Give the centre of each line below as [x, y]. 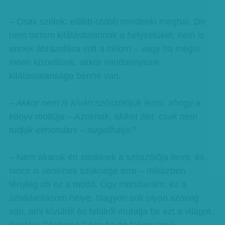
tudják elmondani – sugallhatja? [72, 130]
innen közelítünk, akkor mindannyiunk [84, 62]
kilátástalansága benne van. [65, 76]
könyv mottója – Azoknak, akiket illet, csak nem [103, 117]
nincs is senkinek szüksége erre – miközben [97, 171]
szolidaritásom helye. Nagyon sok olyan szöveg [104, 198]
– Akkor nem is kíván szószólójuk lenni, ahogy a [104, 103]
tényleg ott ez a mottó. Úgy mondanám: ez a [97, 184]
